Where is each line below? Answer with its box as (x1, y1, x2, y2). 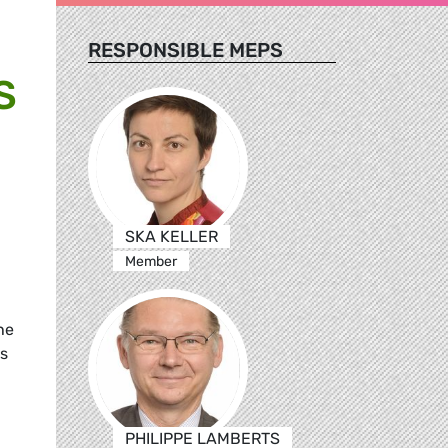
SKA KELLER (124, 226, 218, 246)
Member (124, 252, 177, 270)
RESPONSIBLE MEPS (88, 37, 283, 62)
